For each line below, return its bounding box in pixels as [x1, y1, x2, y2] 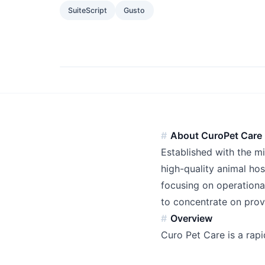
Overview [170, 212, 213, 225]
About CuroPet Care [170, 130, 263, 142]
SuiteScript [67, 5, 107, 15]
